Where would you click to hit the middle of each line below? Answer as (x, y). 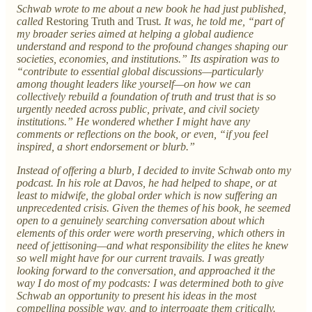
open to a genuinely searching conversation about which (141, 220)
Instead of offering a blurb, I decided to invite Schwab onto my (154, 170)
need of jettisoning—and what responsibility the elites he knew (153, 245)
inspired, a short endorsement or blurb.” (106, 146)
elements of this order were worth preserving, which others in (151, 233)
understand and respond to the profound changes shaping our (152, 46)
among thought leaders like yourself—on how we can (134, 84)
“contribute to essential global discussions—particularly (140, 71)
